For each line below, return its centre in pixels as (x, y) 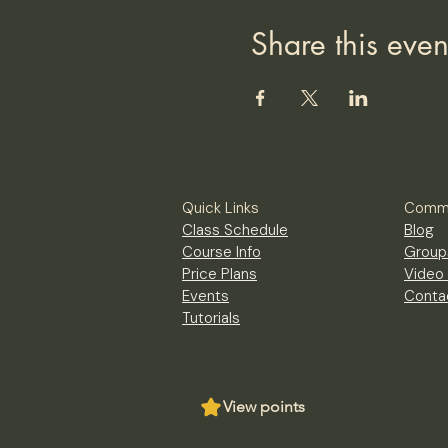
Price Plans (219, 274)
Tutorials (211, 318)
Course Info (221, 252)
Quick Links (220, 208)
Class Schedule (235, 230)
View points (264, 406)
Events (205, 296)
